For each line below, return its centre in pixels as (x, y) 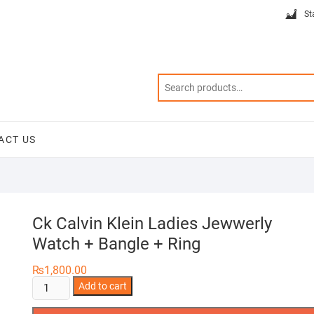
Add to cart (103, 286)
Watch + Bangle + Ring (116, 244)
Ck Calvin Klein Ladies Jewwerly (152, 224)
